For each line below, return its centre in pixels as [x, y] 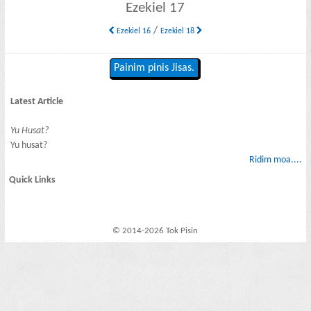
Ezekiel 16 [132, 31]
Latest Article [37, 101]
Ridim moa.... [275, 160]
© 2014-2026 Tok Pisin [155, 231]
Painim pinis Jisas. [154, 68]
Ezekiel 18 [178, 31]
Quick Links [33, 180]
